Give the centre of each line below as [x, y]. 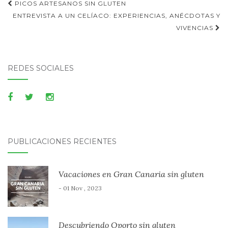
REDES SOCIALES [41, 68]
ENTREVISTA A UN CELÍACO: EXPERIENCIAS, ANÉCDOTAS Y [117, 15]
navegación [49, 20]
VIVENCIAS [196, 27]
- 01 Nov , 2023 [80, 188]
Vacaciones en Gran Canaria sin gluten [131, 174]
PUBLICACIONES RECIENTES [62, 141]
